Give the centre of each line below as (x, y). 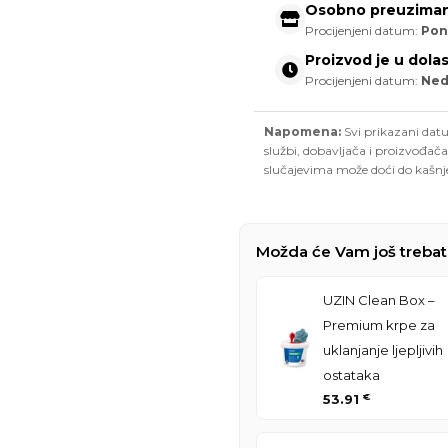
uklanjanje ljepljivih (383, 350)
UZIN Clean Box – (379, 300)
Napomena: (302, 132)
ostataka (351, 375)
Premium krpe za (379, 325)
